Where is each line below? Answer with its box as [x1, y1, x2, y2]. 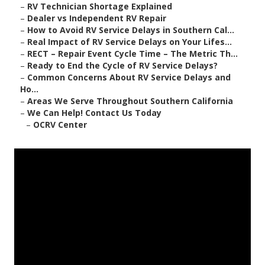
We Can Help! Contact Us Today [27, 107, 161, 119]
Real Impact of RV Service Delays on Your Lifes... [27, 36, 232, 48]
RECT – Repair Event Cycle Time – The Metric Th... [27, 48, 238, 60]
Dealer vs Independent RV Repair [27, 12, 166, 24]
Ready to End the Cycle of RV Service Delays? [27, 60, 218, 72]
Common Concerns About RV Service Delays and [27, 72, 231, 83]
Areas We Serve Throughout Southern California [27, 95, 233, 107]
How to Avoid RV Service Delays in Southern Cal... [27, 24, 234, 36]
